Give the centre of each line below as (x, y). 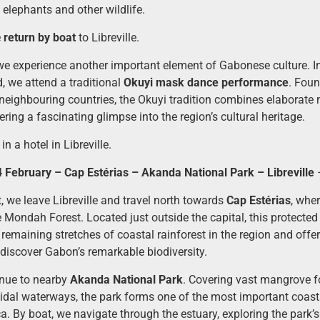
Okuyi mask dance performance (206, 82)
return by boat (39, 37)
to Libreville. (107, 37)
